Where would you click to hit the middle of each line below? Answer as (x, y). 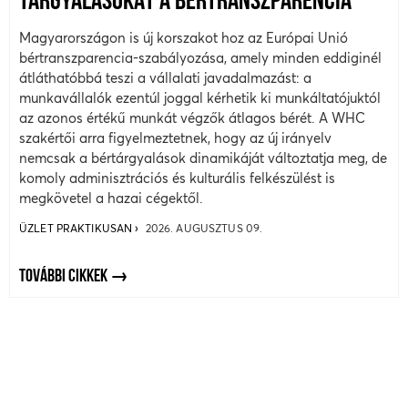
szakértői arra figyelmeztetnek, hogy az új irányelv (175, 138)
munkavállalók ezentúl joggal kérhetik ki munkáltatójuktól (200, 97)
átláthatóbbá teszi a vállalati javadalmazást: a (165, 77)
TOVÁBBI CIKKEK (65, 276)
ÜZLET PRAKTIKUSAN (77, 228)
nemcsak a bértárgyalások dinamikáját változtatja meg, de (203, 158)
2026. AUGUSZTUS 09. (204, 228)
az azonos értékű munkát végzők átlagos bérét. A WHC (192, 117)
